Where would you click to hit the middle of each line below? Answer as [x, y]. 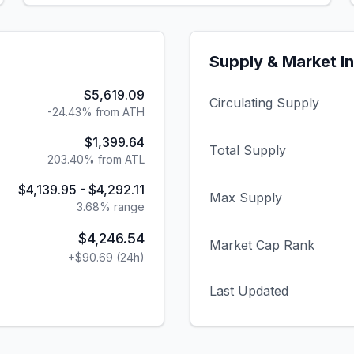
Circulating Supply [264, 103]
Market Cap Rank [262, 245]
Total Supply [248, 150]
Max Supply [246, 198]
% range [122, 207]
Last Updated [249, 291]
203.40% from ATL [96, 159]
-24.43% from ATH [96, 112]
